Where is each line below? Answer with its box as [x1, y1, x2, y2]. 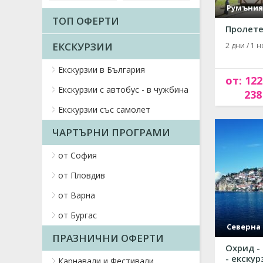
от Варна [58, 190, 95, 201]
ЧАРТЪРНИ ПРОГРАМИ [52, 126, 170, 139]
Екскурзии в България [58, 64, 145, 75]
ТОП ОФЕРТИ [52, 14, 119, 28]
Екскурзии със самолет [58, 104, 150, 115]
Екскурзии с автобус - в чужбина [58, 84, 188, 95]
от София [58, 150, 97, 161]
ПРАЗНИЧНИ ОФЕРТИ [52, 231, 164, 245]
